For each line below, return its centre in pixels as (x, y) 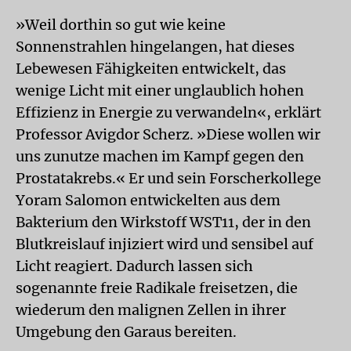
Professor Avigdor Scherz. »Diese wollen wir (168, 134)
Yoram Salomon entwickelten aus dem (148, 200)
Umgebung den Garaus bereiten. (126, 332)
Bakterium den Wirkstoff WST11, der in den (163, 222)
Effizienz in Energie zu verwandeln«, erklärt (168, 112)
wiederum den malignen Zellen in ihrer (151, 310)
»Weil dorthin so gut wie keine (121, 25)
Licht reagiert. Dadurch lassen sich (134, 266)
